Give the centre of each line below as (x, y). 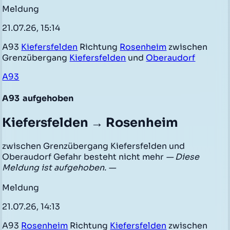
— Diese (183, 157)
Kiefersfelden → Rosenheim (90, 122)
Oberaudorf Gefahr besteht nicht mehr (84, 157)
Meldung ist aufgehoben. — (59, 167)
